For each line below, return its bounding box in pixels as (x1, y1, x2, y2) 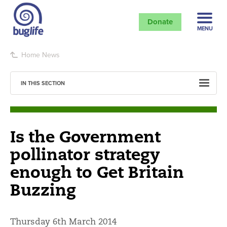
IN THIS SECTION (21, 79, 65, 87)
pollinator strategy (10, 143, 160, 165)
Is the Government (10, 125, 161, 147)
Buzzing (10, 178, 76, 200)
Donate (147, 16, 173, 27)
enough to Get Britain (10, 161, 184, 182)
